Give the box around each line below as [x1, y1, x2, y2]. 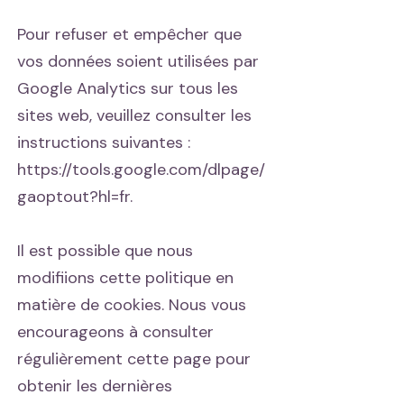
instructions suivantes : [17, 132, 190, 153]
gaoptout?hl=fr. [17, 186, 133, 207]
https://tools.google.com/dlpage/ [17, 159, 265, 180]
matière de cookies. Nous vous [17, 294, 246, 316]
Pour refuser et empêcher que [17, 23, 242, 45]
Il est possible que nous [17, 240, 193, 262]
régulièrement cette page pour [17, 348, 251, 370]
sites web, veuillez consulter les [17, 105, 252, 126]
